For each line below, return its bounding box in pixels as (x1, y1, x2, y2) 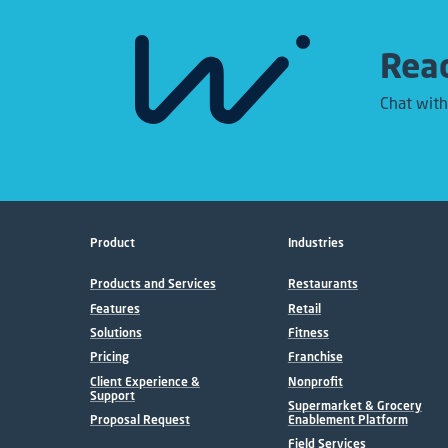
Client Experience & (90, 373, 200, 389)
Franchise (287, 349, 343, 365)
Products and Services (90, 276, 216, 292)
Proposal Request (90, 412, 190, 428)
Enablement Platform (287, 412, 408, 428)
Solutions (90, 324, 142, 340)
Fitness (287, 324, 329, 340)
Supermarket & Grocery (287, 398, 422, 414)
